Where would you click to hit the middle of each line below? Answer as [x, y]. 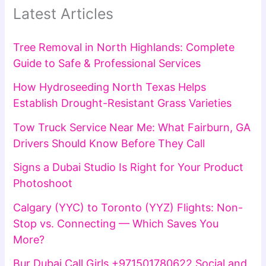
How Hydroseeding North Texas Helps [110, 87]
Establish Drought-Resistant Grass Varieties [123, 103]
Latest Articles [64, 14]
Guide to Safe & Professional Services [107, 63]
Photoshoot [43, 183]
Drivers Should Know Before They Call [109, 143]
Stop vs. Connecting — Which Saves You [116, 223]
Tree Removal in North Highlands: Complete [124, 47]
